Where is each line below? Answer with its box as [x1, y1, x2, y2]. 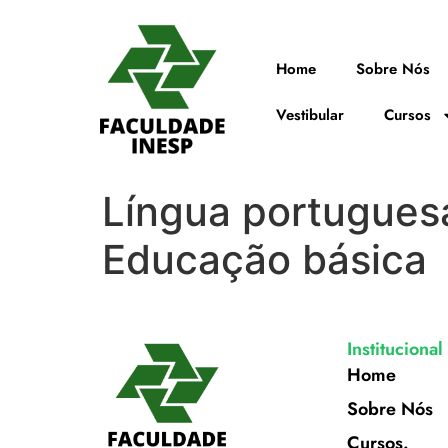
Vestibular [276, 104, 344, 126]
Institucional [346, 336, 443, 362]
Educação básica [102, 235, 427, 284]
